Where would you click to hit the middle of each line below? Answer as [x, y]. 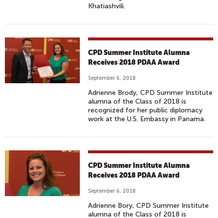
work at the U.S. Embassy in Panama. [147, 119]
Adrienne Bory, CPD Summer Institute [149, 206]
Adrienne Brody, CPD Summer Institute [151, 93]
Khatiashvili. [107, 6]
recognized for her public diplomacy [145, 110]
